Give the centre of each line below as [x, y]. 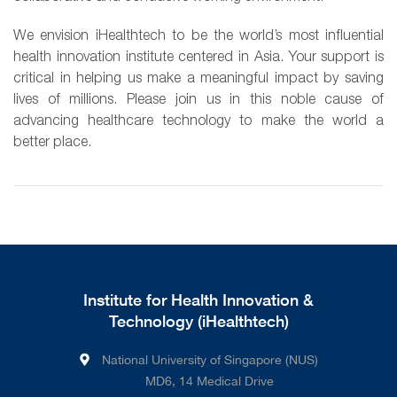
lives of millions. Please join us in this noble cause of [198, 100]
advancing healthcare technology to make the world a [198, 121]
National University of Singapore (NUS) [210, 360]
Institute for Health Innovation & [198, 300]
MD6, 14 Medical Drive [210, 381]
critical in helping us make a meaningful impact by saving [198, 78]
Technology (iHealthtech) [198, 321]
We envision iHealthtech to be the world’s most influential [198, 36]
